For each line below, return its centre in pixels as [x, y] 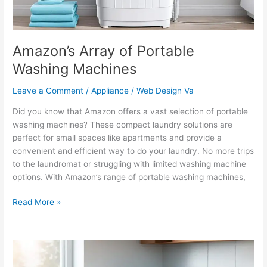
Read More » [37, 202]
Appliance [110, 90]
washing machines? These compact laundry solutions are [123, 124]
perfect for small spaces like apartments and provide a [117, 137]
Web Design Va [165, 90]
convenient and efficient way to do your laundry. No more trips [133, 150]
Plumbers [30, 260]
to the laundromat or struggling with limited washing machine [130, 164]
